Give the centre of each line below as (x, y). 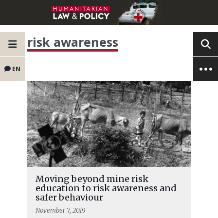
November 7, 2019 (60, 211)
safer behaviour (69, 198)
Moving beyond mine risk (92, 179)
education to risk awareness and (106, 188)
